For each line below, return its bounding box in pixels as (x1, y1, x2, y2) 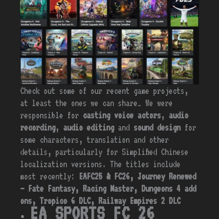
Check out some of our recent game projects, (20, 86, 189, 96)
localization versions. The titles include (20, 159, 181, 170)
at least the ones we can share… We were (20, 98, 173, 109)
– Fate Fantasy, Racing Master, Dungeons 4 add (20, 183, 197, 194)
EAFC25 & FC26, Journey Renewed (79, 171, 197, 182)
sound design (133, 122, 181, 133)
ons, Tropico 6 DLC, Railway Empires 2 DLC (20, 196, 181, 206)
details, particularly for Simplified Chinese (20, 147, 189, 157)
